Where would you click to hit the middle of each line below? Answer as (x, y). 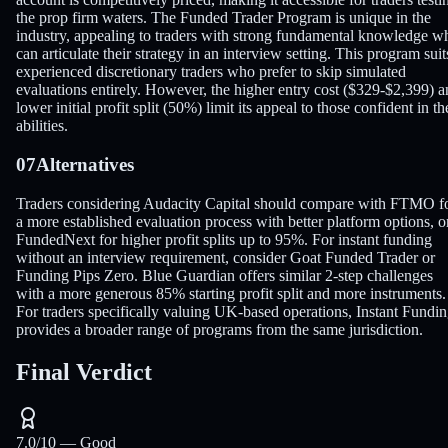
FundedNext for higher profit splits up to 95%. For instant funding (224, 239)
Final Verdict (84, 371)
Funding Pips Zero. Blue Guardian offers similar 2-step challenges (224, 275)
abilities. (42, 126)
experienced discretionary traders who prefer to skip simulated (211, 72)
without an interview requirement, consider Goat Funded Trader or (225, 257)
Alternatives (85, 165)
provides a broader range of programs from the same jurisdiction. (219, 329)
